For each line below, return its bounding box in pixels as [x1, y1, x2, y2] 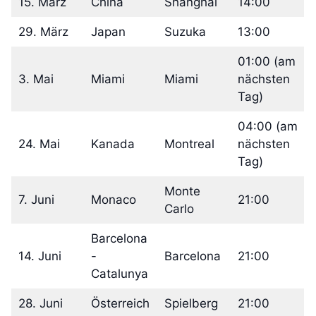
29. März [18, 25, 68, 39]
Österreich [90, 296, 150, 310]
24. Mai [18, 137, 60, 151]
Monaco [90, 193, 136, 207]
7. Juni [18, 193, 54, 207]
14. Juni [18, 249, 61, 263]
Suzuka [164, 25, 206, 39]
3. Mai [18, 72, 54, 86]
